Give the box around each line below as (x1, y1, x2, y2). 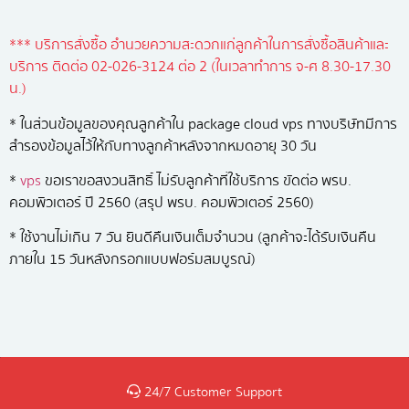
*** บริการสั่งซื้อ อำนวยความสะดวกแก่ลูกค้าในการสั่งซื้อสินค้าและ (9, 33, 389, 58)
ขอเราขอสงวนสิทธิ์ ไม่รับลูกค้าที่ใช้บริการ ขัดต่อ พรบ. (41, 168, 351, 193)
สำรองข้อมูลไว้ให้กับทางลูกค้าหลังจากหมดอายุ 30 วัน (9, 133, 317, 158)
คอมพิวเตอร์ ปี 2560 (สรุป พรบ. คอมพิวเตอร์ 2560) (9, 190, 314, 215)
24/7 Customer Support (141, 380, 282, 403)
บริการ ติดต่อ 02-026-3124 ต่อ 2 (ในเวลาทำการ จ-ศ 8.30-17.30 (9, 55, 391, 79)
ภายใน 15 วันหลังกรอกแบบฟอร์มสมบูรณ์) (9, 247, 256, 272)
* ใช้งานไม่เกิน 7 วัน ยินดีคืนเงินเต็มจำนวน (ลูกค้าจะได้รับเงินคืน (9, 225, 376, 250)
